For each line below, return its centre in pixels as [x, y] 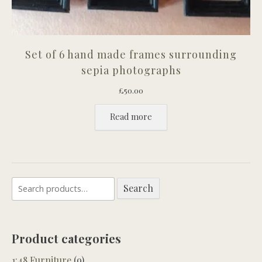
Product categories [66, 239]
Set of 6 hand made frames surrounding [131, 54]
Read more [131, 117]
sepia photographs [131, 70]
